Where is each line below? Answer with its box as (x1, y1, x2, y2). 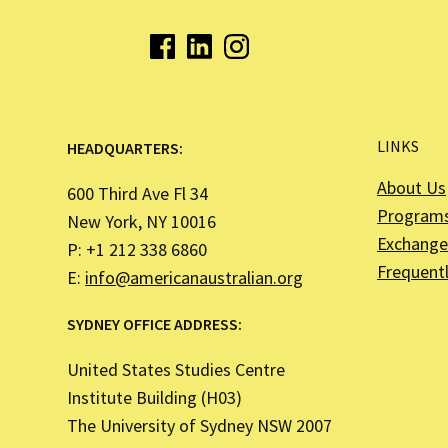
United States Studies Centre (67, 357, 286, 381)
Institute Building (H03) (67, 385, 243, 409)
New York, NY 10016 (67, 209, 217, 233)
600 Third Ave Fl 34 (67, 181, 209, 205)
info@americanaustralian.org (85, 265, 304, 289)
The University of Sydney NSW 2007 (67, 413, 333, 437)
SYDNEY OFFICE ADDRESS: (67, 313, 243, 334)
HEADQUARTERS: (67, 137, 184, 158)
